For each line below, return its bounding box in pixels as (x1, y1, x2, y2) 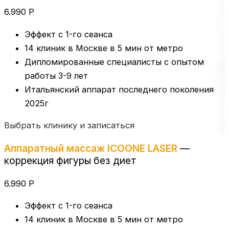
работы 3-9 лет (25, 70, 88, 81)
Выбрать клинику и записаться (4, 120, 134, 131)
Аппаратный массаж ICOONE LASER (4, 142, 177, 155)
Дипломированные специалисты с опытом (25, 56, 204, 67)
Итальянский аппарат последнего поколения (25, 84, 214, 95)
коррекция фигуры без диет (4, 154, 136, 167)
